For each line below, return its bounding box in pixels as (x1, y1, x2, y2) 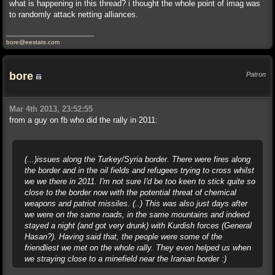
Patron (246, 71, 266, 78)
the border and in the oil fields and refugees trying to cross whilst (25, 166, 254, 175)
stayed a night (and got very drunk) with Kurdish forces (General (25, 221, 252, 230)
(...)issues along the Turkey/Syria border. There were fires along (25, 155, 250, 164)
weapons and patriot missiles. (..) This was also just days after (25, 199, 247, 208)
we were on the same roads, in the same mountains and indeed (25, 210, 249, 219)
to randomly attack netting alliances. (9, 10, 138, 19)
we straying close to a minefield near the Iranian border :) (25, 254, 227, 263)
